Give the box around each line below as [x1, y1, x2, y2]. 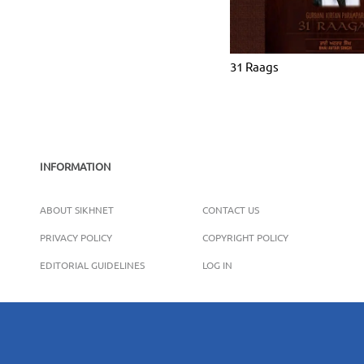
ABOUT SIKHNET [40, 202, 114, 216]
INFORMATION [40, 158, 110, 173]
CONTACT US [201, 202, 259, 216]
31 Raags [230, 58, 279, 74]
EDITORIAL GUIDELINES [40, 258, 145, 271]
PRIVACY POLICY [40, 230, 112, 244]
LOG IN [201, 258, 232, 271]
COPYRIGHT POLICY [201, 230, 288, 244]
